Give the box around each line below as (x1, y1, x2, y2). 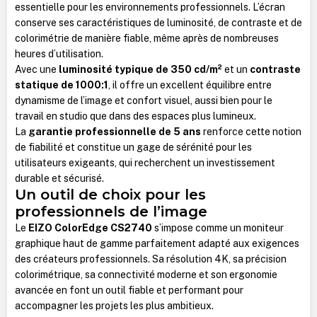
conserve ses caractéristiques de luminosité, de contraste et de (14, 16, 302, 28)
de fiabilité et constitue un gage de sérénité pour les (14, 141, 252, 153)
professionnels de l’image (14, 202, 207, 220)
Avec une (14, 63, 59, 75)
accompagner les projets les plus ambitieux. (14, 299, 214, 311)
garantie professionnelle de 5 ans (28, 125, 201, 137)
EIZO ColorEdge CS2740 (28, 221, 152, 234)
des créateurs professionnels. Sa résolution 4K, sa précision (14, 253, 287, 265)
